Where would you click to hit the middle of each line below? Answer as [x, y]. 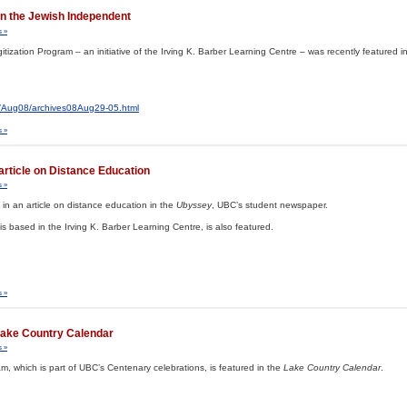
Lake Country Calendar [332, 368]
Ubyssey [194, 204]
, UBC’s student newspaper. [270, 204]
